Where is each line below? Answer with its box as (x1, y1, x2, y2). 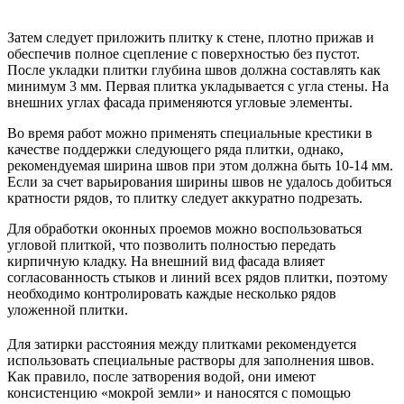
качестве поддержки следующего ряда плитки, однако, (7, 141, 344, 157)
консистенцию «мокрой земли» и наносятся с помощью (7, 384, 351, 400)
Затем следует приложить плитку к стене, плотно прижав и (7, 29, 374, 45)
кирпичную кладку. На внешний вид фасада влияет (7, 252, 325, 269)
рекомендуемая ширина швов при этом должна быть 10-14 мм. (7, 157, 393, 173)
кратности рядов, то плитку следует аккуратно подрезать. (7, 189, 363, 206)
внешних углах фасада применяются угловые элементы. (7, 94, 353, 110)
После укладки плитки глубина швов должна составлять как (7, 61, 381, 78)
